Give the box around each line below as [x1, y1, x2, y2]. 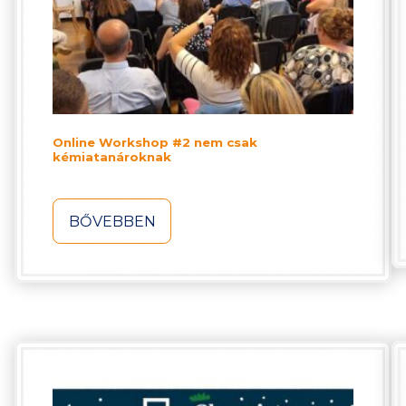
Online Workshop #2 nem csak [53, 134, 258, 150]
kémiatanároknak [53, 149, 172, 164]
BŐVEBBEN [68, 212, 156, 231]
